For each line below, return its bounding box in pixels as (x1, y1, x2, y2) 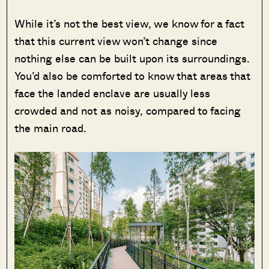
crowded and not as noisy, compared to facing (14, 103, 241, 119)
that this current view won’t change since (14, 33, 218, 49)
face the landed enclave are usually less (14, 85, 211, 101)
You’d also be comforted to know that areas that (14, 68, 251, 84)
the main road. (14, 120, 87, 136)
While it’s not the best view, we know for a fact (14, 16, 245, 32)
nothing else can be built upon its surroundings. (14, 50, 250, 67)
